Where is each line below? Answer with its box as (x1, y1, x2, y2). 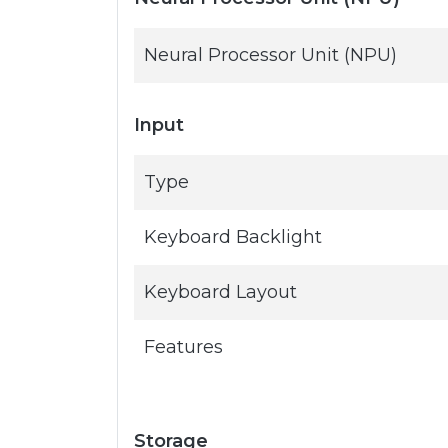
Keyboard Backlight (144, 226, 322, 248)
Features (144, 336, 223, 358)
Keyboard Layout (144, 281, 297, 303)
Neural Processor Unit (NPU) (144, 44, 397, 66)
